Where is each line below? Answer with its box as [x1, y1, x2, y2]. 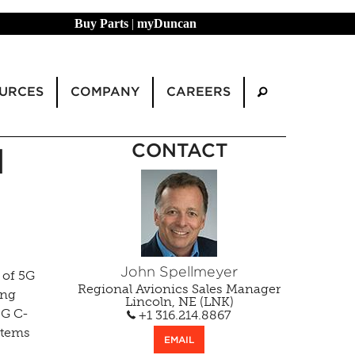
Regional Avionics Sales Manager [78, 281, 281, 297]
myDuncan [137, 17, 197, 30]
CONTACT [131, 139, 227, 162]
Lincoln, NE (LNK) [124, 294, 234, 310]
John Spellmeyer [120, 263, 238, 281]
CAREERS [166, 83, 231, 99]
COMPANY [71, 83, 139, 99]
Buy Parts [74, 17, 128, 30]
